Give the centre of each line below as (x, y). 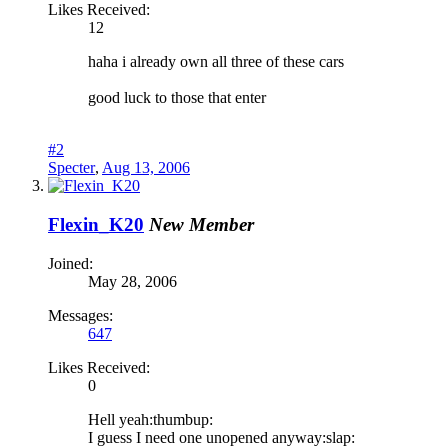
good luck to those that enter (177, 98)
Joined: (70, 263)
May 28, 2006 (132, 281)
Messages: (80, 315)
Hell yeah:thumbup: (150, 419)
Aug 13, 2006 (146, 168)
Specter (71, 168)
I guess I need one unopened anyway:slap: (221, 437)
